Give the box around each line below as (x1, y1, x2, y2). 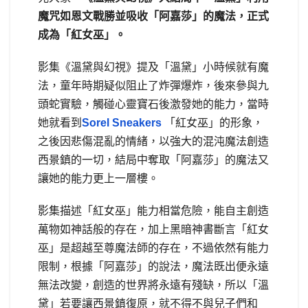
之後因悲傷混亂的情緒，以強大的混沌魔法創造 (38, 135, 269, 147)
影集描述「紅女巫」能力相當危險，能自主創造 (38, 204, 269, 217)
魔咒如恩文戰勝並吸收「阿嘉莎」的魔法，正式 (38, 10, 269, 22)
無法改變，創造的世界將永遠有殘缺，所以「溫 (38, 278, 269, 291)
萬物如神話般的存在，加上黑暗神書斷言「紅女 (38, 223, 269, 235)
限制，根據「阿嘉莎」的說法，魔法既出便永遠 (38, 260, 269, 272)
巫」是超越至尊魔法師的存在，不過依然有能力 (38, 241, 269, 254)
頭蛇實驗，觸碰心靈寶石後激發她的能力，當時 (38, 98, 269, 110)
